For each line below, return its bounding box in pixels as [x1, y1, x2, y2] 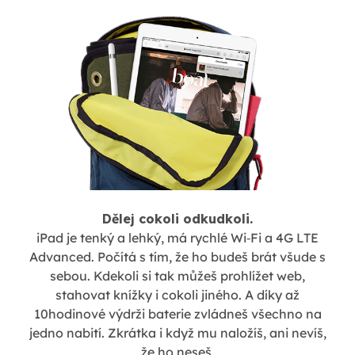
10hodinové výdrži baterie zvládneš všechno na [33, 306, 322, 323]
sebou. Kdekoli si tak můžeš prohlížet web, [50, 268, 305, 284]
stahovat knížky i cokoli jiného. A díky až [55, 287, 300, 303]
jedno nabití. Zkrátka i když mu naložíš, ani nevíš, [29, 325, 326, 342]
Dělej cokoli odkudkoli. [102, 211, 253, 227]
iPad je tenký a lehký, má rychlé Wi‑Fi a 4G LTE [36, 230, 319, 246]
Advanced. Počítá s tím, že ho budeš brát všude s [29, 249, 326, 265]
